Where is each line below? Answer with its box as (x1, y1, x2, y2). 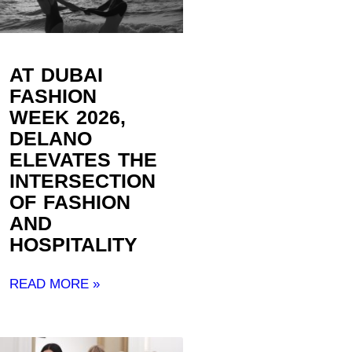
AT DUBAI (9, 64, 104, 86)
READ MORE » (9, 277, 100, 292)
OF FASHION (9, 191, 131, 214)
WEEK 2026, (9, 106, 126, 129)
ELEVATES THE (9, 148, 158, 171)
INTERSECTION (9, 170, 156, 192)
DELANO (9, 127, 92, 150)
